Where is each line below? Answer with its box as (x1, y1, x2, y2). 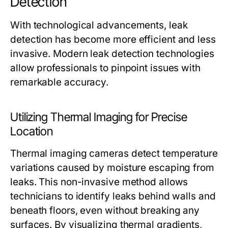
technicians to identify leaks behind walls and (10, 190, 216, 203)
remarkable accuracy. (10, 76, 109, 89)
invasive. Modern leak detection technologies (10, 48, 214, 60)
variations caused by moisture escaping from (10, 162, 214, 174)
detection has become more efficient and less (10, 34, 216, 46)
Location (10, 124, 53, 139)
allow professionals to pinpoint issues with (10, 62, 201, 74)
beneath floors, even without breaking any (10, 205, 200, 217)
